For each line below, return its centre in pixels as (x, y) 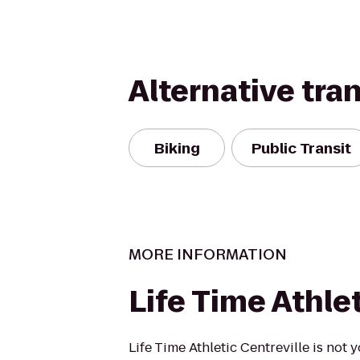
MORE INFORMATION (208, 254)
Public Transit (301, 148)
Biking (177, 148)
